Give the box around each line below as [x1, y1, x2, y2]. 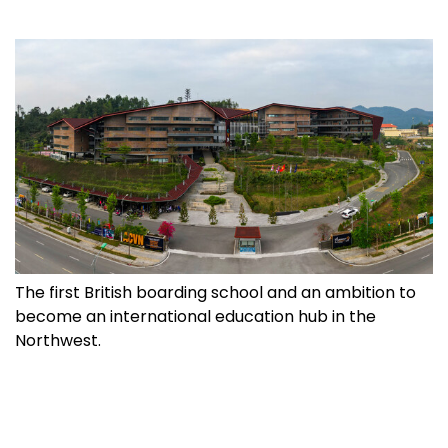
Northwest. [15, 328, 101, 352]
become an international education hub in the [15, 304, 376, 328]
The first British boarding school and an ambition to [15, 280, 416, 304]
